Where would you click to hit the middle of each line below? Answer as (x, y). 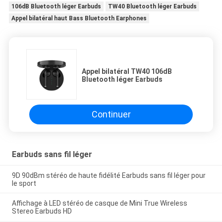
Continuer (111, 114)
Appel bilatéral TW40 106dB (127, 71)
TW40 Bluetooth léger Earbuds (152, 6)
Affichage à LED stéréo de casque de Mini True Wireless (99, 203)
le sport (24, 183)
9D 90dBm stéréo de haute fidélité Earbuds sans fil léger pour (109, 175)
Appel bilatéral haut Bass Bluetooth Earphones (79, 18)
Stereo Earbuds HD (42, 211)
